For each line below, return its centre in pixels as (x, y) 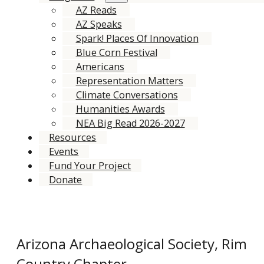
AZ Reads (96, 10)
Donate (66, 179)
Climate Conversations (127, 95)
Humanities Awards (120, 109)
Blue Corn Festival (116, 52)
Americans (100, 66)
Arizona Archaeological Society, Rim (131, 244)
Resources (73, 137)
